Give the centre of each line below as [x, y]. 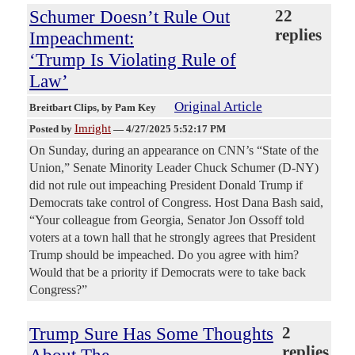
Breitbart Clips [63, 108]
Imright [93, 129]
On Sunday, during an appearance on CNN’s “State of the [174, 151]
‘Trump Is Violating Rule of [133, 60]
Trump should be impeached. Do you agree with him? [164, 255]
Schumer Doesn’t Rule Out [130, 17]
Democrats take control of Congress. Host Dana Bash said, [176, 203]
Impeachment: [82, 38]
